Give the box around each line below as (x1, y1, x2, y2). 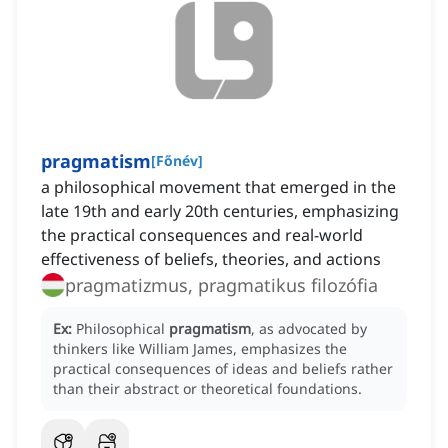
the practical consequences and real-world (41, 224, 363, 247)
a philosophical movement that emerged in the (41, 176, 396, 199)
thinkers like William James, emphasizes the (53, 339, 347, 359)
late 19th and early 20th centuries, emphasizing (41, 200, 399, 223)
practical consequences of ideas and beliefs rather (53, 359, 393, 379)
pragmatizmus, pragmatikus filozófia (65, 273, 378, 298)
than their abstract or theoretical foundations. (53, 379, 362, 399)
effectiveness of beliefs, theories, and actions (41, 248, 381, 271)
